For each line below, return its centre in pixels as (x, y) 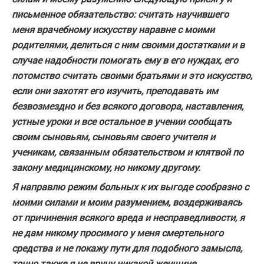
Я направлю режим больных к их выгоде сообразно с (130, 187)
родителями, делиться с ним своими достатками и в (128, 44)
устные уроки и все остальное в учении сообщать (122, 121)
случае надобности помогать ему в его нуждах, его (125, 60)
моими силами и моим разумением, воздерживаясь (127, 202)
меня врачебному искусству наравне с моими (113, 29)
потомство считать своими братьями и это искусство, (132, 75)
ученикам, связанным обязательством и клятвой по (128, 152)
